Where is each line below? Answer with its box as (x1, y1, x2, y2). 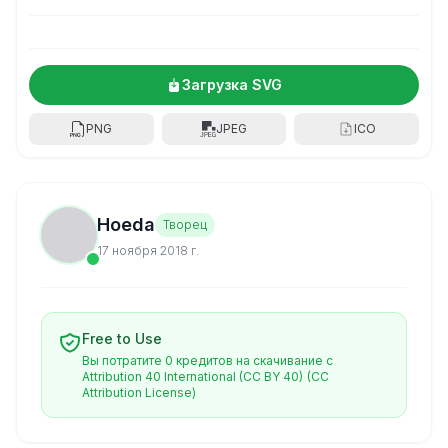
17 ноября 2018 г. (97, 243, 199, 258)
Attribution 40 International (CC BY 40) (82, 369, 303, 384)
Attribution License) (82, 385, 196, 400)
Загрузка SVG (182, 76, 282, 93)
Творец (163, 217, 207, 232)
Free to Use (82, 330, 162, 347)
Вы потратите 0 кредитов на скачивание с (82, 353, 333, 368)
